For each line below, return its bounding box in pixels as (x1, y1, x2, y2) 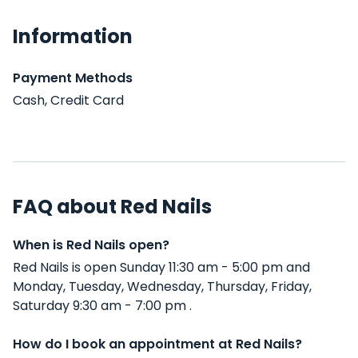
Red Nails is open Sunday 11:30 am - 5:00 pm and (13, 258, 310, 276)
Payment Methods (13, 69, 133, 87)
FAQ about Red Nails (13, 193, 212, 220)
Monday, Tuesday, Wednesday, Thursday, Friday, (13, 277, 312, 296)
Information (13, 23, 133, 50)
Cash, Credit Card (13, 91, 124, 109)
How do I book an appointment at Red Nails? (13, 335, 302, 353)
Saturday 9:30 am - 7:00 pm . (13, 296, 192, 315)
